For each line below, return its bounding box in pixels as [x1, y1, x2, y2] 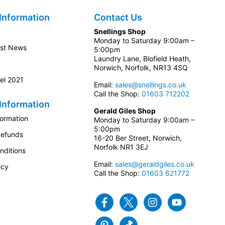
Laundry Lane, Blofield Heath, [93, 54, 191, 63]
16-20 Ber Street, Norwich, [93, 134, 182, 142]
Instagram [163, 197, 197, 206]
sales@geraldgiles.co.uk [115, 160, 194, 168]
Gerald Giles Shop [93, 106, 156, 115]
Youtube [187, 197, 215, 206]
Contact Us [93, 12, 142, 23]
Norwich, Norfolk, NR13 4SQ [93, 63, 188, 72]
